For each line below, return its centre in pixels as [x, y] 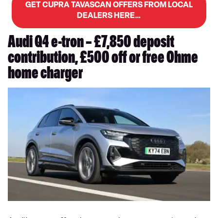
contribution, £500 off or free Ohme [103, 59]
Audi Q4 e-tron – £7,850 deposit [91, 44]
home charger [46, 75]
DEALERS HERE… [109, 15]
